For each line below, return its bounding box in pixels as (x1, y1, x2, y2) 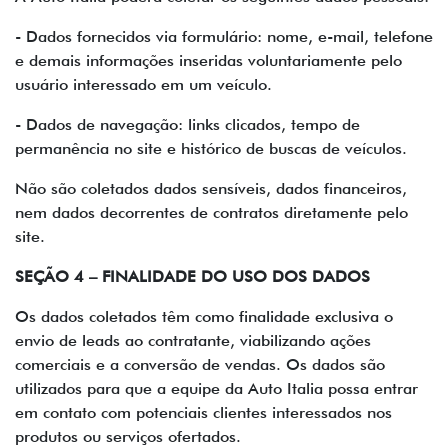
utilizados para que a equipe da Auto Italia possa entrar (15, 379, 418, 398)
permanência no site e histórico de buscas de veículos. (15, 139, 407, 158)
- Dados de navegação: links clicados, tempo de (15, 115, 360, 134)
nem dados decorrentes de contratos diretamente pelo (15, 203, 408, 222)
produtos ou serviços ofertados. (15, 427, 241, 446)
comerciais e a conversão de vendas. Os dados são (15, 355, 385, 374)
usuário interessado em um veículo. (15, 75, 272, 94)
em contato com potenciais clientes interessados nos (15, 403, 392, 422)
